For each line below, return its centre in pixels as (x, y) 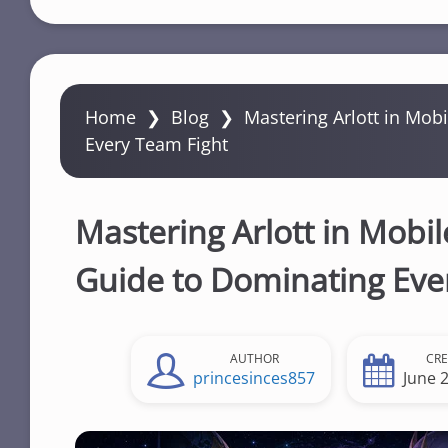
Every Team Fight (156, 144)
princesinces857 (254, 378)
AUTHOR (254, 358)
